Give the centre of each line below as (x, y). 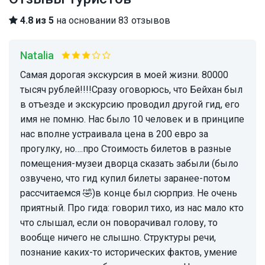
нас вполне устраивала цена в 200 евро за (114, 134)
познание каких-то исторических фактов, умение (129, 253)
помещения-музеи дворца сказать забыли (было (129, 164)
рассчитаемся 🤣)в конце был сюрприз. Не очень (129, 193)
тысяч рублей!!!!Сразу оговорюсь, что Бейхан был (131, 90)
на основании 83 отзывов (112, 21)
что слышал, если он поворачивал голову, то (119, 223)
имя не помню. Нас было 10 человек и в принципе (132, 119)
